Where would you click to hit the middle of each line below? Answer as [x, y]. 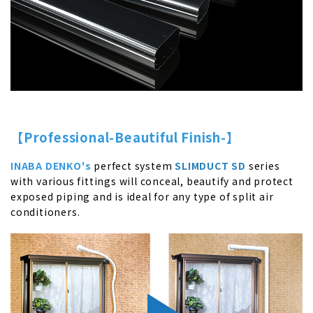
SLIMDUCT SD [211, 165]
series [263, 165]
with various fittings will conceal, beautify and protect [152, 181]
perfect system [133, 165]
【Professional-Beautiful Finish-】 [125, 137]
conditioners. [45, 211]
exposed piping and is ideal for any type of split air [142, 196]
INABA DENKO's [51, 165]
